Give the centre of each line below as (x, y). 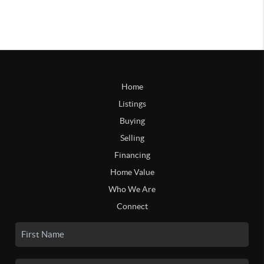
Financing (132, 155)
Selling (132, 138)
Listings (132, 103)
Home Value (132, 172)
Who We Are (132, 189)
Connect (132, 206)
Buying (132, 121)
